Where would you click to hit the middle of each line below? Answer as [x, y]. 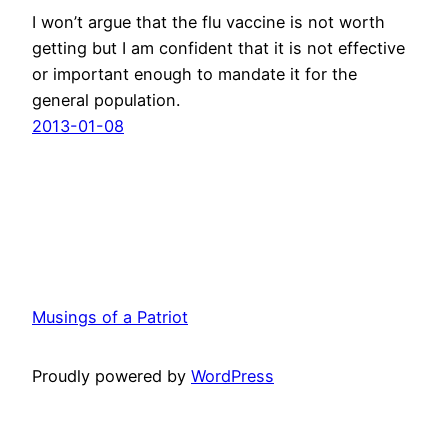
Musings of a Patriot [110, 316]
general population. [106, 99]
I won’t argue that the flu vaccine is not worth [208, 21]
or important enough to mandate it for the [194, 73]
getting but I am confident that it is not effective [218, 47]
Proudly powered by [111, 375]
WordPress [232, 375]
